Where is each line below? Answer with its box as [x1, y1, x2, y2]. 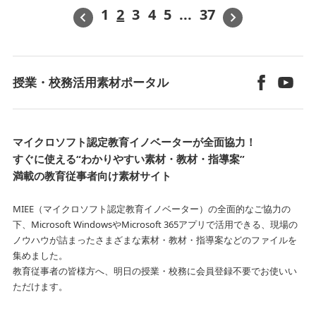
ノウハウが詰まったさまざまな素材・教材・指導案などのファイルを [12, 233, 297, 246]
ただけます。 [12, 279, 68, 293]
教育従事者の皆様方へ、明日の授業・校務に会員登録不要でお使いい [12, 264, 297, 277]
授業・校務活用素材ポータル [12, 74, 169, 91]
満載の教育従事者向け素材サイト [12, 168, 171, 183]
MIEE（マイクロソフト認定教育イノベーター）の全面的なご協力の [12, 202, 291, 215]
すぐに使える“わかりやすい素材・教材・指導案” [12, 151, 245, 166]
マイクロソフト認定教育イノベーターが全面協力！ [12, 134, 256, 149]
